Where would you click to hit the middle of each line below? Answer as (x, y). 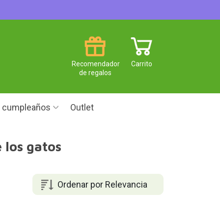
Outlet (82, 107)
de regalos (95, 72)
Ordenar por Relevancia (102, 184)
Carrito (142, 64)
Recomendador (96, 64)
